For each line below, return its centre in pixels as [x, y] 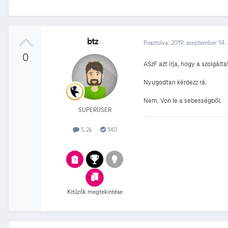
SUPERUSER [95, 110]
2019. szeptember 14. [198, 42]
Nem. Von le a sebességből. [183, 101]
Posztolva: [157, 42]
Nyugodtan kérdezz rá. [176, 83]
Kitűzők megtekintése [95, 191]
